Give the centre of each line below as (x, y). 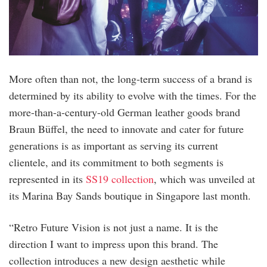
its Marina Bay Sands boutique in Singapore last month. (130, 195)
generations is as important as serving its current (114, 145)
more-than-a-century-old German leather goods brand (125, 112)
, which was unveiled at (204, 178)
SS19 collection (120, 178)
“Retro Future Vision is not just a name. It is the (114, 227)
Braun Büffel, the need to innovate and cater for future (126, 128)
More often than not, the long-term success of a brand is (131, 78)
